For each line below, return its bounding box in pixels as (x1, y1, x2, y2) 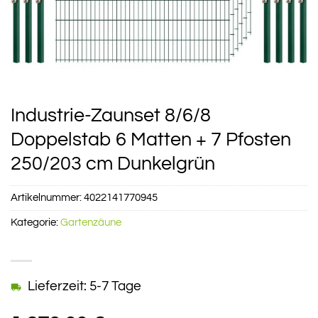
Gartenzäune (60, 217, 121, 229)
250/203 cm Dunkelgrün (11, 154, 215, 174)
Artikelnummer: (11, 192, 84, 204)
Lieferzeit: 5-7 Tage (28, 278, 141, 293)
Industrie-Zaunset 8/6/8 (11, 106, 211, 126)
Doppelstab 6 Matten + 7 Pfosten (11, 130, 291, 150)
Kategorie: (11, 217, 60, 229)
